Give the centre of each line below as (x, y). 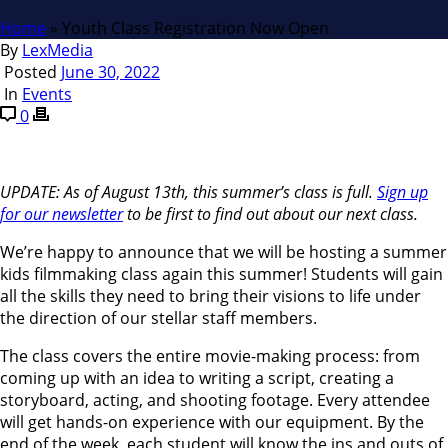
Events (47, 93)
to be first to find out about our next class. (270, 213)
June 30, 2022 (110, 71)
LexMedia (57, 49)
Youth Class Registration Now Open (195, 27)
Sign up (402, 191)
